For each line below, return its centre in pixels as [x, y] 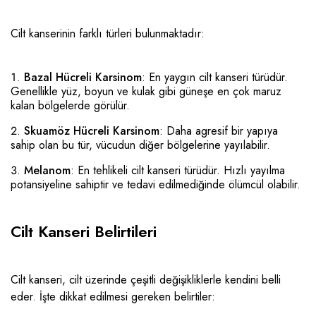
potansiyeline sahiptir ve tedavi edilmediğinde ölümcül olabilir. [156, 184]
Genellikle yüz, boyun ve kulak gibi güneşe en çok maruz [146, 91]
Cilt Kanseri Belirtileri [84, 231]
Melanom [47, 170]
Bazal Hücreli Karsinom [83, 77]
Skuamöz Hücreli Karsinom [92, 130]
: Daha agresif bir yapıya [219, 130]
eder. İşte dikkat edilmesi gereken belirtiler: [113, 296]
